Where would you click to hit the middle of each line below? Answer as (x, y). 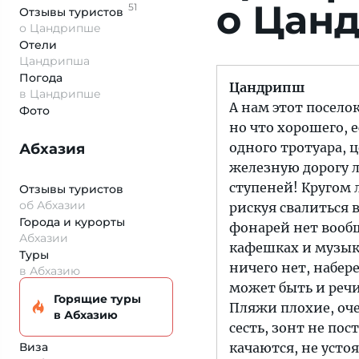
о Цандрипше (60, 28)
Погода (41, 78)
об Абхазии (52, 205)
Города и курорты (72, 222)
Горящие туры (97, 299)
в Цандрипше (60, 94)
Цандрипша (54, 61)
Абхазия (52, 149)
